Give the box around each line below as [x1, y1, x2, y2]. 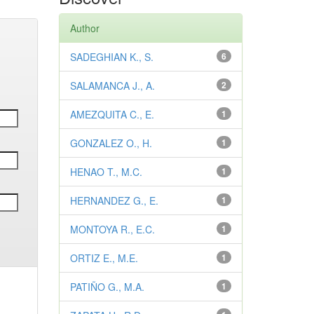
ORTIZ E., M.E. [69, 251, 138, 265]
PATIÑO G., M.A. [69, 280, 144, 294]
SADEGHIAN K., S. [69, 50, 153, 64]
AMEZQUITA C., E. [69, 107, 154, 121]
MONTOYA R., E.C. [69, 222, 155, 236]
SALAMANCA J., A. [69, 78, 155, 93]
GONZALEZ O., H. [69, 136, 152, 150]
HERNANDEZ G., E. [69, 193, 158, 207]
